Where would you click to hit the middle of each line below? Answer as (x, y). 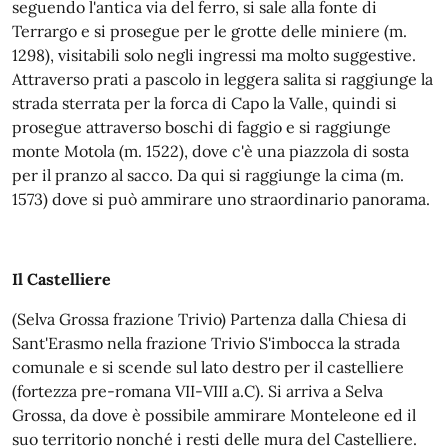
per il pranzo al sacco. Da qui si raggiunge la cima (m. (208, 175)
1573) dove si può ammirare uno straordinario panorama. (221, 199)
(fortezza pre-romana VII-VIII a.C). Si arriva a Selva (197, 391)
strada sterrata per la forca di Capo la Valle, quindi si (204, 103)
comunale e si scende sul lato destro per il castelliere (208, 367)
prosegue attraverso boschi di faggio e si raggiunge (201, 127)
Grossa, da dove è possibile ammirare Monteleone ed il (214, 415)
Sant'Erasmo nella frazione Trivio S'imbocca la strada (206, 343)
